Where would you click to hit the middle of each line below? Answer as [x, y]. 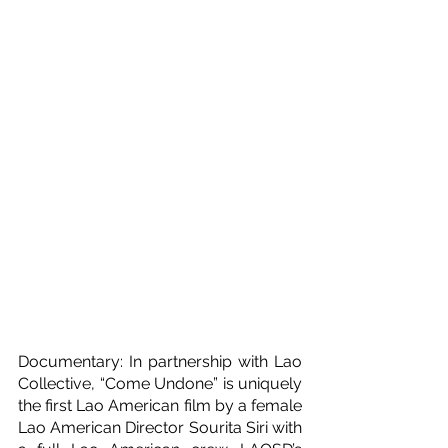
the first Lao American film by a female [160, 405]
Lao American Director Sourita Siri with [160, 427]
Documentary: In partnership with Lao [160, 361]
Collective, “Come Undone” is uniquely [160, 383]
